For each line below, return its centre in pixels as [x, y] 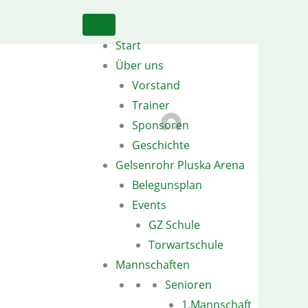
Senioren [188, 285]
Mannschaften [153, 265]
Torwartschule [186, 245]
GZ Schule [174, 225]
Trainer [151, 105]
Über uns [140, 65]
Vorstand [156, 85]
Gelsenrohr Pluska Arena [180, 165]
